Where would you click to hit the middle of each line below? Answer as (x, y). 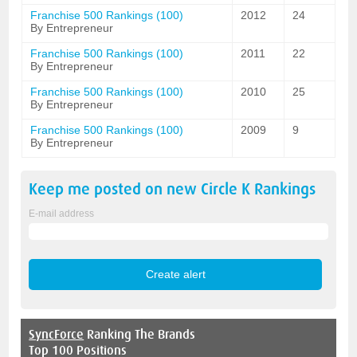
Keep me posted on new (115, 189)
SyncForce (57, 334)
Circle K (226, 189)
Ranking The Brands (140, 334)
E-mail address (62, 214)
